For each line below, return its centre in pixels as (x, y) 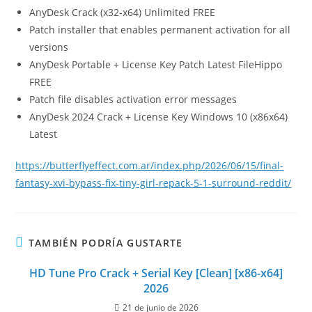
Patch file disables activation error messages (133, 99)
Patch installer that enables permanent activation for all (160, 30)
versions (49, 47)
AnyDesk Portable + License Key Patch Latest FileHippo (156, 64)
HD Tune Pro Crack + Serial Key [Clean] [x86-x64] (156, 273)
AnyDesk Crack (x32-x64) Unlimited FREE (123, 12)
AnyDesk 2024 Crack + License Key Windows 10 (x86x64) (159, 117)
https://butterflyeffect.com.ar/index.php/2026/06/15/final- (150, 165)
